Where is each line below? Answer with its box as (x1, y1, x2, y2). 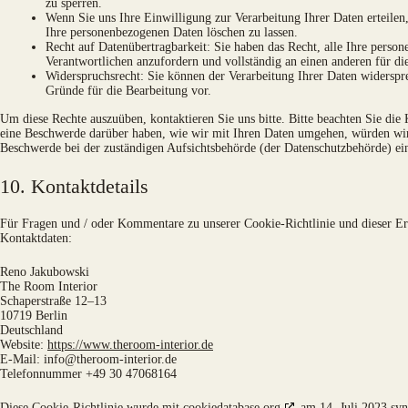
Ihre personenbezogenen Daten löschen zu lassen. (46, 25, 298, 39)
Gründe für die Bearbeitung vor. (46, 83, 211, 97)
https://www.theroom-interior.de (47, 337, 213, 352)
